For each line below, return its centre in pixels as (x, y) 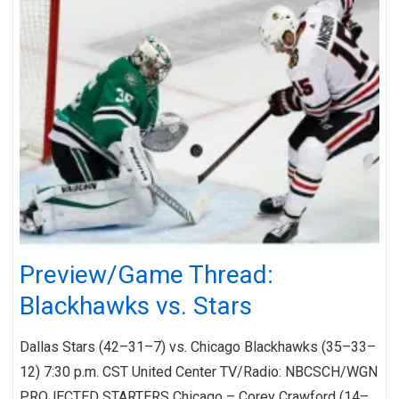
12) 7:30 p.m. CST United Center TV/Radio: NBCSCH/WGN (199, 371)
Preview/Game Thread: (147, 274)
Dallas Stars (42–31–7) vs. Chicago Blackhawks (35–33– (198, 346)
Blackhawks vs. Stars (136, 305)
